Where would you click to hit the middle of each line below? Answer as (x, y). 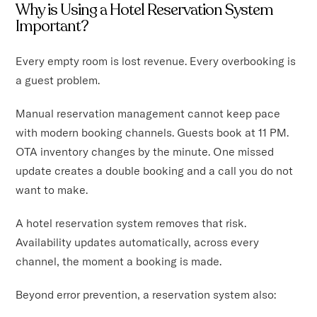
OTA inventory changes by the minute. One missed (145, 151)
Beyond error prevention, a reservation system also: (146, 294)
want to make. (52, 189)
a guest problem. (58, 80)
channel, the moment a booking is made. (119, 261)
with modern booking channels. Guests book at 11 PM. (152, 132)
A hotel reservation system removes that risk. (131, 223)
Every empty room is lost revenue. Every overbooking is (156, 60)
